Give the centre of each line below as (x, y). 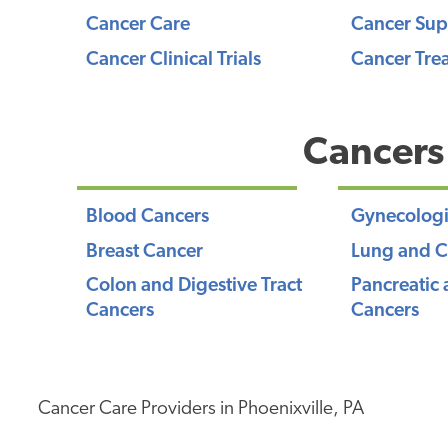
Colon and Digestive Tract (194, 287)
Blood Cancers (148, 218)
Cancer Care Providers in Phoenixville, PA (201, 409)
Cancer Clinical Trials (174, 60)
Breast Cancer (145, 252)
